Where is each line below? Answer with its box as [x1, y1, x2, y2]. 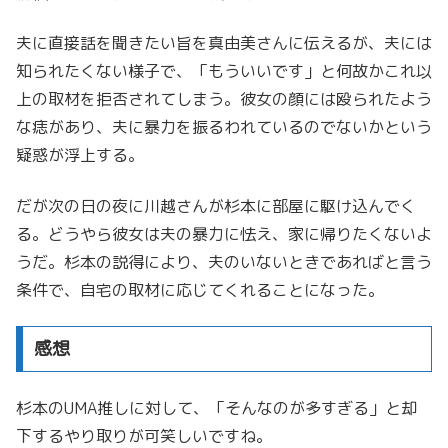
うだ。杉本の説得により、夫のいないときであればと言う [16, 250, 432, 273]
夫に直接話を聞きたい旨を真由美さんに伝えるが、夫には [16, 32, 432, 55]
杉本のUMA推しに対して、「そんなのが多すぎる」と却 [16, 397, 417, 420]
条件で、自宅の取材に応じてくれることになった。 [16, 278, 384, 301]
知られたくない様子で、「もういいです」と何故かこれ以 [16, 60, 432, 83]
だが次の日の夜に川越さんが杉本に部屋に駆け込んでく [16, 194, 416, 217]
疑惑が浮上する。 [16, 144, 144, 167]
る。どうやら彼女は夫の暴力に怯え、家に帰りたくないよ [16, 222, 432, 245]
